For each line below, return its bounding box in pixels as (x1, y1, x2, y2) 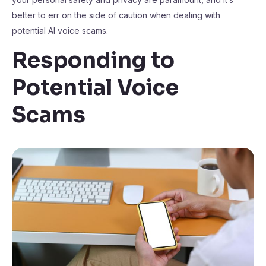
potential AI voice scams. (12, 26, 108, 36)
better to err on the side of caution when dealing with (12, 10, 220, 20)
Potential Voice (12, 74, 179, 101)
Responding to (12, 47, 175, 74)
